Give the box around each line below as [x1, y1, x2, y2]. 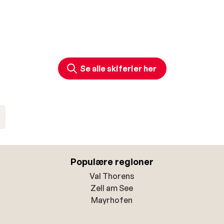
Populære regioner [70, 156, 153, 167]
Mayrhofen [91, 195, 133, 205]
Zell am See [90, 183, 133, 193]
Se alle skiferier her [79, 63, 156, 74]
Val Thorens [89, 171, 134, 181]
